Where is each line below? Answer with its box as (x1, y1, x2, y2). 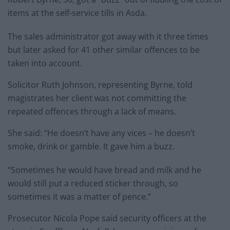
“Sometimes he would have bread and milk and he (8, 164, 201, 176)
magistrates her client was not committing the (8, 92, 186, 104)
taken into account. (8, 57, 82, 69)
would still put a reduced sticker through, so (8, 178, 178, 189)
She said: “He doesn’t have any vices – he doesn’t (8, 127, 195, 139)
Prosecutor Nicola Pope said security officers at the (8, 213, 206, 224)
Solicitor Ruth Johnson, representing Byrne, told (8, 79, 193, 91)
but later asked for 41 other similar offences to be (8, 44, 200, 56)
